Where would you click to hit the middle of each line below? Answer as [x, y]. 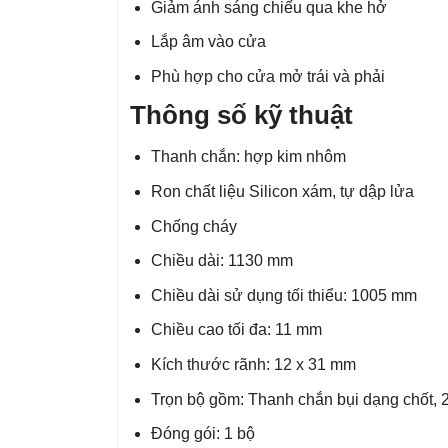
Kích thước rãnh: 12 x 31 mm [253, 365]
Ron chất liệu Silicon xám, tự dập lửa [282, 192]
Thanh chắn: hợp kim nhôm [248, 157]
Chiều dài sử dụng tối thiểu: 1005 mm [283, 295]
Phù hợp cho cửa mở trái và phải [267, 77]
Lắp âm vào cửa [208, 42]
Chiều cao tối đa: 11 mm [236, 330]
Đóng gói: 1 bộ [202, 434]
